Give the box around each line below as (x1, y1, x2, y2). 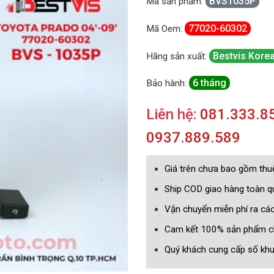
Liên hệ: (146, 106, 200, 124)
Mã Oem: (146, 23, 185, 34)
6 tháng (193, 77, 226, 89)
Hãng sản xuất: (146, 50, 209, 62)
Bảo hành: (146, 78, 189, 89)
